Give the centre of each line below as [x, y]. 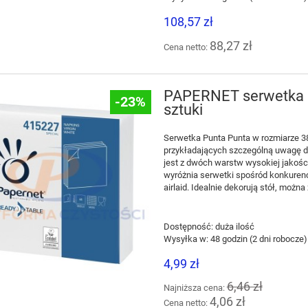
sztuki [183, 110]
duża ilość [234, 227]
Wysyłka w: [186, 239]
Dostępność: [188, 227]
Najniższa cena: [195, 288]
